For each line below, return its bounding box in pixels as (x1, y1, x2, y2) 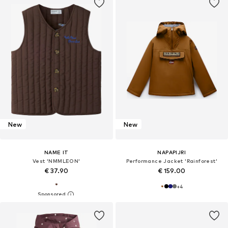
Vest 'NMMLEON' (32, 158, 80, 164)
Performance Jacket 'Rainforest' (126, 158, 217, 164)
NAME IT (44, 149, 69, 156)
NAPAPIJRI (157, 149, 186, 156)
